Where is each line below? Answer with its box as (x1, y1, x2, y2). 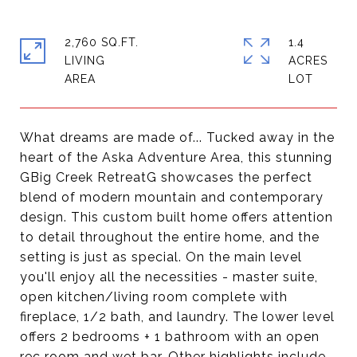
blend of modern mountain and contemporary (20, 190, 324, 205)
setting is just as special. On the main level (20, 249, 302, 265)
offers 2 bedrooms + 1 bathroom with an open (20, 329, 320, 344)
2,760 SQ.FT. (65, 36, 139, 49)
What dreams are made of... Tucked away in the (20, 130, 335, 145)
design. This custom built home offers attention (20, 210, 333, 225)
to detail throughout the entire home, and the (20, 229, 320, 245)
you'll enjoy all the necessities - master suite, (20, 269, 318, 284)
